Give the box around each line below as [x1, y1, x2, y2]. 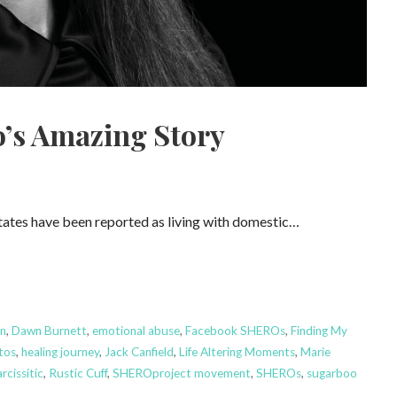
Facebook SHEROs [184, 323, 285, 338]
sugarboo [306, 365, 357, 380]
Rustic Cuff [48, 365, 107, 380]
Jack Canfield [104, 344, 174, 359]
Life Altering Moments [178, 344, 295, 359]
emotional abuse [91, 323, 180, 338]
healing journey [20, 344, 99, 359]
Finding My [290, 323, 347, 338]
